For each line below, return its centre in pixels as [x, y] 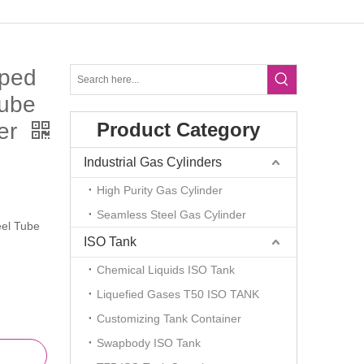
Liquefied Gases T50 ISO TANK [178, 294]
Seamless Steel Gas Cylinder [171, 214]
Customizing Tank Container [169, 318]
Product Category [178, 130]
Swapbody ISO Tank [149, 343]
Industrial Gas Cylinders [153, 162]
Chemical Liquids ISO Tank [166, 270]
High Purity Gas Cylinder [160, 190]
